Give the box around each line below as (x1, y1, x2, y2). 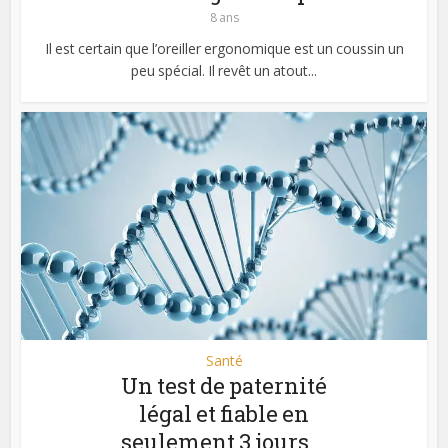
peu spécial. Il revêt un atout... (131, 61, 317, 81)
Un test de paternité (121, 371, 327, 401)
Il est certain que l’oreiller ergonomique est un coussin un (44, 39, 404, 59)
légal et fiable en (139, 399, 309, 429)
